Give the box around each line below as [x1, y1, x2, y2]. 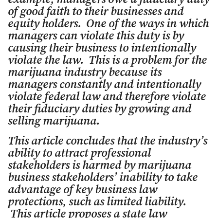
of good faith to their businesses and [8, 4, 183, 19]
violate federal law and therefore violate [8, 90, 206, 104]
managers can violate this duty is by [8, 29, 184, 43]
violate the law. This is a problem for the [8, 53, 207, 68]
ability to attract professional [8, 146, 151, 161]
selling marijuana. [8, 114, 100, 128]
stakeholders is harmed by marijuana [8, 158, 191, 173]
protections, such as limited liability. [8, 195, 186, 209]
